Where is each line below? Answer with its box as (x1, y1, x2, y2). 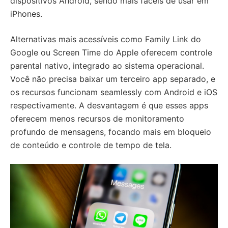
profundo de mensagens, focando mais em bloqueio (10, 127, 211, 137)
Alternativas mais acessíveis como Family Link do (10, 34, 201, 45)
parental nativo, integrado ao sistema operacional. (10, 61, 204, 71)
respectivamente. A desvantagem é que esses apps (10, 100, 208, 111)
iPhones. (10, 9, 42, 19)
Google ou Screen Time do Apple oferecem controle (10, 47, 212, 58)
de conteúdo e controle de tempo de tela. (10, 140, 172, 151)
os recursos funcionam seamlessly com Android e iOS (10, 87, 217, 98)
